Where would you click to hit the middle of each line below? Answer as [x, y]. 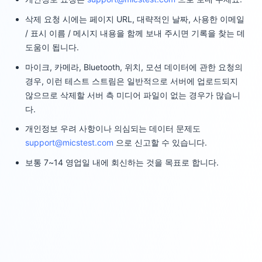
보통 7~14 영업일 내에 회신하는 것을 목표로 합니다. [122, 162]
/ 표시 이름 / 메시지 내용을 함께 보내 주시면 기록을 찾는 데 [135, 33]
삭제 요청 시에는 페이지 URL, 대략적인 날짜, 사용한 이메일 [135, 19]
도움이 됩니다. [52, 47]
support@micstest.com [70, 143]
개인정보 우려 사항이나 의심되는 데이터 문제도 [113, 129]
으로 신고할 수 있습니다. [161, 143]
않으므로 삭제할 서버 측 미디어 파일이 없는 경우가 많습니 [133, 95]
